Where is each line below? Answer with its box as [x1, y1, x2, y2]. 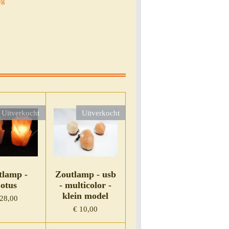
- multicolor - [59, 180, 112, 191]
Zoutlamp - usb [55, 169, 116, 180]
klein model [62, 191, 109, 201]
